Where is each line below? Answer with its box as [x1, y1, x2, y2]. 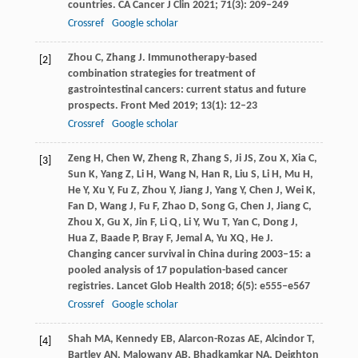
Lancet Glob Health [116, 280, 206, 292]
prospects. [67, 99, 121, 112]
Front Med [120, 99, 170, 112]
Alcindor [265, 332, 304, 345]
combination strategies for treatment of [67, 67, 255, 80]
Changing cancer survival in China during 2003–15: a [67, 248, 311, 261]
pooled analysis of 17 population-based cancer [67, 264, 288, 276]
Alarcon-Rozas [177, 332, 245, 345]
